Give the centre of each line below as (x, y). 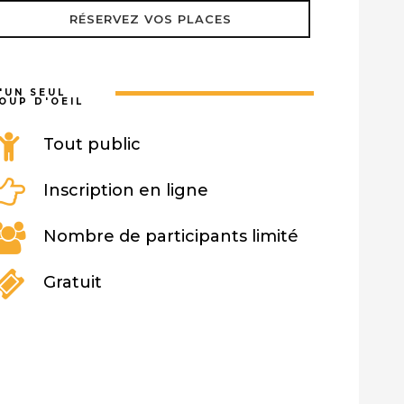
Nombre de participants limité (168, 236)
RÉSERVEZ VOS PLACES (151, 18)
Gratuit (70, 282)
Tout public (89, 144)
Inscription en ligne (123, 190)
